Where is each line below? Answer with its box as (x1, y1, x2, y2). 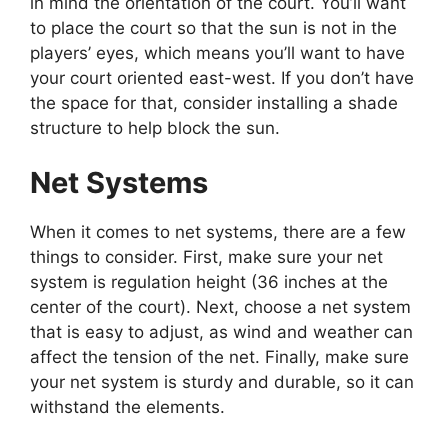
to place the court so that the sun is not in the (30, 17, 397, 38)
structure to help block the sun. (30, 117, 280, 138)
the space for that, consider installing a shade (30, 92, 398, 113)
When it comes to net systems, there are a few (30, 222, 406, 243)
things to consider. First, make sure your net (30, 247, 383, 268)
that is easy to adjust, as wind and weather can (30, 322, 413, 343)
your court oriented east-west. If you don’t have (30, 67, 414, 88)
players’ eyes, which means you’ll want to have (30, 42, 405, 63)
